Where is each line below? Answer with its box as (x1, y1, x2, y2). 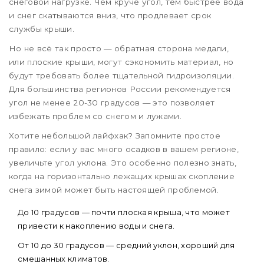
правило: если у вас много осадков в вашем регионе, (9, 144, 239, 154)
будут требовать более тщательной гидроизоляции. (9, 71, 235, 81)
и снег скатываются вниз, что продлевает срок (9, 11, 212, 21)
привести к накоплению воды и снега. (18, 221, 175, 231)
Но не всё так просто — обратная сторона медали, (9, 44, 229, 54)
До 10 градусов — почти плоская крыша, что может (18, 207, 230, 217)
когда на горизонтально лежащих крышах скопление (9, 171, 235, 181)
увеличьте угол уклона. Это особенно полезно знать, (9, 158, 236, 168)
